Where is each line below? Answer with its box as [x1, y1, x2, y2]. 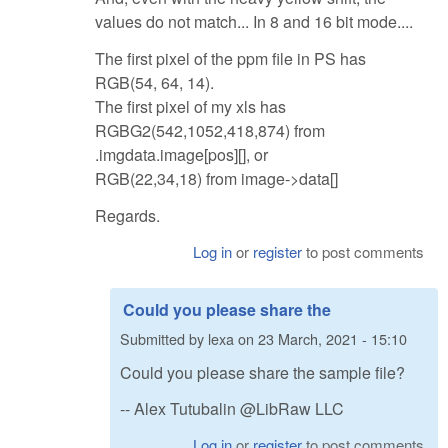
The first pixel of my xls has [95, 95, 286, 119]
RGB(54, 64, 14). [95, 71, 214, 95]
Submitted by [120, 328, 208, 350]
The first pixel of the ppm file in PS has [95, 47, 366, 71]
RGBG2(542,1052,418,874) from [95, 119, 325, 143]
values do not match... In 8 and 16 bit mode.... [95, 10, 413, 34]
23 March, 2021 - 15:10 [258, 328, 407, 350]
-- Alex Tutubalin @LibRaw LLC [120, 397, 344, 421]
